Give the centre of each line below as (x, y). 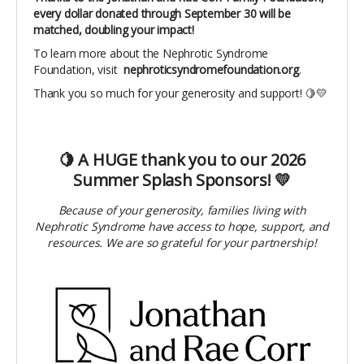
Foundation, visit (76, 69)
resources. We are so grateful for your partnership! (182, 242)
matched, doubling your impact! (114, 29)
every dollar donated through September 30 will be (162, 13)
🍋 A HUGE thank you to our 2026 (182, 159)
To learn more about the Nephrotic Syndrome (151, 53)
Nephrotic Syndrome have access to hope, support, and (182, 226)
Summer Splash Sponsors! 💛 (182, 180)
